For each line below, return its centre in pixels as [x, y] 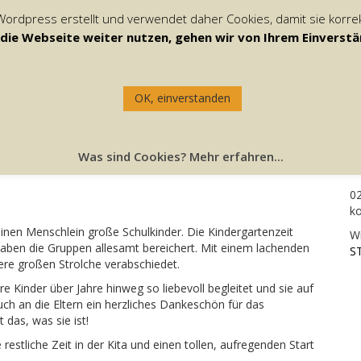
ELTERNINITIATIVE [272, 45]
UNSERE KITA [152, 45]
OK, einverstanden [183, 98]
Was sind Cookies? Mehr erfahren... [180, 157]
